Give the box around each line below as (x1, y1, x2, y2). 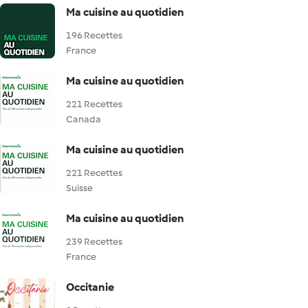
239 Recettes (66, 236, 122, 247)
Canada (66, 113, 101, 125)
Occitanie (66, 280, 114, 294)
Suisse (66, 182, 93, 194)
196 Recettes (66, 30, 122, 41)
